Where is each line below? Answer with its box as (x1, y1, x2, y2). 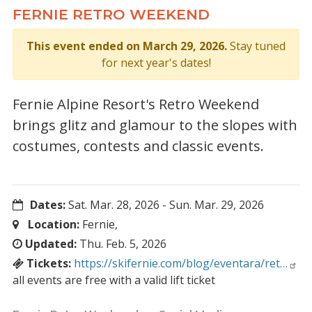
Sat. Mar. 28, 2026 (68, 197, 160, 212)
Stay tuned (227, 38, 286, 54)
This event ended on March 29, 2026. (26, 38, 227, 54)
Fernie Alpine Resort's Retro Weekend (13, 95, 259, 114)
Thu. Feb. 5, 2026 (77, 236, 166, 251)
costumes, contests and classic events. (13, 136, 267, 155)
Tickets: (26, 256, 71, 271)
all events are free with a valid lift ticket (13, 272, 215, 288)
